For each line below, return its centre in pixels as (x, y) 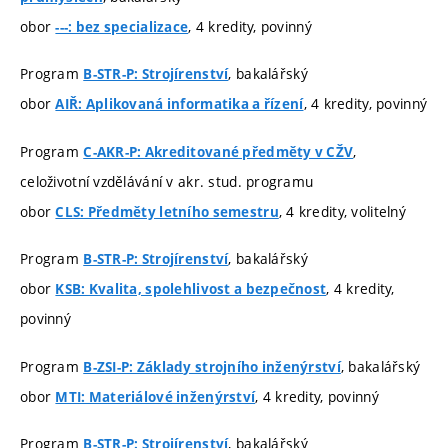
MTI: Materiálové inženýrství (155, 396)
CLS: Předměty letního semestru (167, 211)
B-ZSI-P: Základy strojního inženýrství (212, 366)
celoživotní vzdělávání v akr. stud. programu (167, 181)
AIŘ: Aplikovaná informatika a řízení (179, 104)
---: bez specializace (122, 26)
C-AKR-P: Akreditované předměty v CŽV (218, 151)
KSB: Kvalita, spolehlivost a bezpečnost (191, 289)
